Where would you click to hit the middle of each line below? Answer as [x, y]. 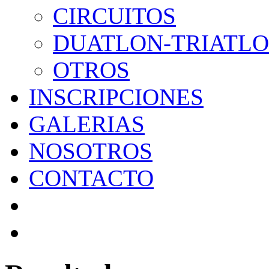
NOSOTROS [91, 151]
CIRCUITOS [114, 16]
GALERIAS [87, 124]
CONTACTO [91, 178]
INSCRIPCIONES [116, 97]
